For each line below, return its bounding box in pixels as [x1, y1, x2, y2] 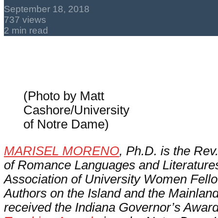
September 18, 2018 [4, 3, 90, 14]
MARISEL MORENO [4, 144, 119, 158]
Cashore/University [23, 103, 129, 117]
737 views [4, 14, 46, 25]
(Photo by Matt [23, 89, 104, 103]
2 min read [4, 25, 48, 36]
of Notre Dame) [23, 117, 109, 131]
